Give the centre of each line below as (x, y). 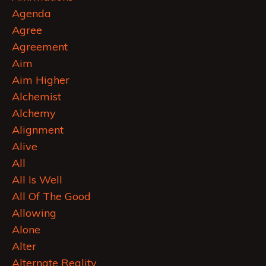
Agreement (40, 47)
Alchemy (34, 113)
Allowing (34, 213)
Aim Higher (41, 80)
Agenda (31, 14)
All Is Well (37, 180)
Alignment (38, 130)
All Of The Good (51, 197)
